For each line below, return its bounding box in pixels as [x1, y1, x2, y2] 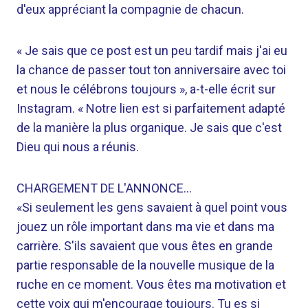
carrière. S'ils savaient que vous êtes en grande [16, 239, 273, 253]
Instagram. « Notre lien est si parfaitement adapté [16, 101, 285, 115]
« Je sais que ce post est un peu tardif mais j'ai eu [16, 43, 287, 58]
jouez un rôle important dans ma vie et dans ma [16, 219, 274, 234]
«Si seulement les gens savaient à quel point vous [16, 200, 287, 214]
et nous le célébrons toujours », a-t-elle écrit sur [16, 82, 276, 96]
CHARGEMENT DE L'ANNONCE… [16, 181, 192, 195]
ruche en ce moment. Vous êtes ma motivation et [16, 277, 286, 291]
